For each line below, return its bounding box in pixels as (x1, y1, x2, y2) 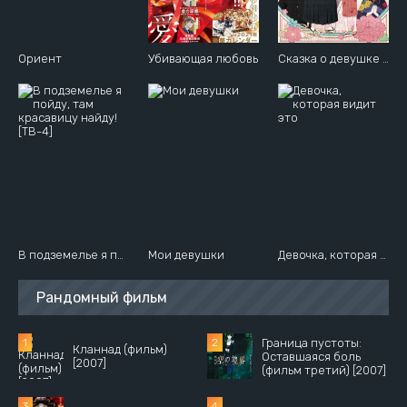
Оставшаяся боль (262, 349, 362, 363)
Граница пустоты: (262, 335, 362, 350)
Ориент (18, 51, 62, 65)
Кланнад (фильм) (73, 342, 167, 356)
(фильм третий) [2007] (262, 362, 387, 377)
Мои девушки (147, 248, 224, 262)
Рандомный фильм (36, 289, 167, 306)
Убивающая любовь (147, 51, 258, 65)
